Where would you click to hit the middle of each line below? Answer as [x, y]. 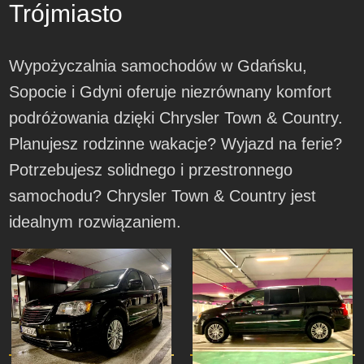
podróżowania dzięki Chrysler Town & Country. [176, 118]
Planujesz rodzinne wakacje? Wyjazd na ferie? [176, 144]
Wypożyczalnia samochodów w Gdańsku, [158, 66]
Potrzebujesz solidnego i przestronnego [151, 170]
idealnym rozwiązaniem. [95, 222]
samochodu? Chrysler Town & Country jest [163, 196]
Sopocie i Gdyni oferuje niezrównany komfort [171, 92]
